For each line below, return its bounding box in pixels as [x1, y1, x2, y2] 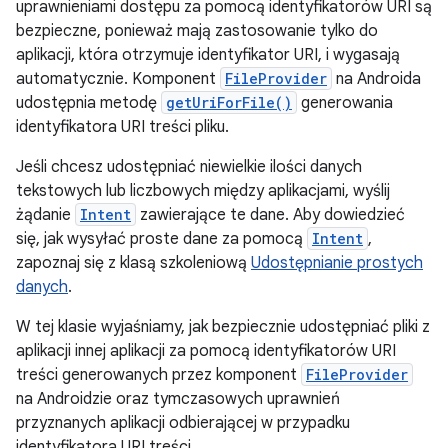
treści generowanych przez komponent [16, 365, 301, 385]
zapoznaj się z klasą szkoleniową [16, 253, 251, 273]
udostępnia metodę [16, 93, 161, 113]
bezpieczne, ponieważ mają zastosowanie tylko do [16, 21, 378, 41]
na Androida [332, 69, 421, 89]
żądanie [16, 205, 75, 225]
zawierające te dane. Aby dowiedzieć [136, 205, 405, 225]
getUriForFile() [166, 93, 292, 112]
